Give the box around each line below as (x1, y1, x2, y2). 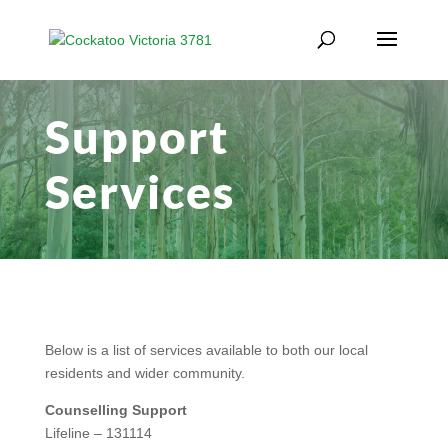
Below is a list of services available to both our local (44, 342, 368, 358)
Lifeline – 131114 (44, 425, 152, 441)
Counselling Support (44, 402, 187, 418)
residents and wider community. (44, 365, 245, 381)
